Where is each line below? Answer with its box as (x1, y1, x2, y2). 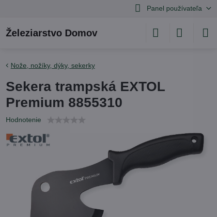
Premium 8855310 (6, 95, 123, 110)
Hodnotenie (6, 116, 41, 124)
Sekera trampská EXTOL (6, 79, 165, 94)
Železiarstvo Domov (6, 28, 97, 38)
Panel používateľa (146, 4, 202, 12)
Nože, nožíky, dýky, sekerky (11, 62, 95, 69)
